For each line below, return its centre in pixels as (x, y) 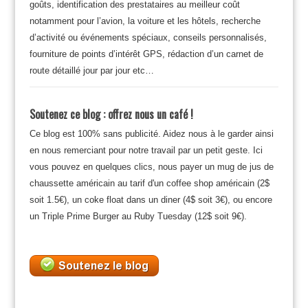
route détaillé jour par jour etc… (91, 70)
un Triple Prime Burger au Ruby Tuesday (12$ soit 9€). (138, 216)
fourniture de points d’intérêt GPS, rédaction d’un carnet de (146, 54)
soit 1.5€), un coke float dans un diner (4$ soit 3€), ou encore (151, 199)
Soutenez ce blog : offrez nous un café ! (111, 114)
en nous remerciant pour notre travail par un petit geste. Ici (146, 150)
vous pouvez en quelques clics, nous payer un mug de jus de (151, 166)
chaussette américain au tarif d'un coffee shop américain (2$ (149, 183)
